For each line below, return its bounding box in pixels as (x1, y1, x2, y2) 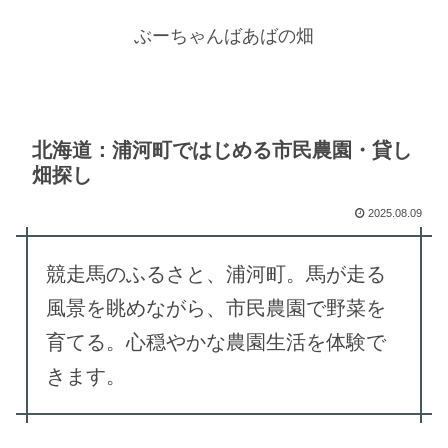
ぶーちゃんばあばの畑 (134, 26, 314, 46)
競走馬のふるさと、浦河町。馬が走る (46, 263, 386, 285)
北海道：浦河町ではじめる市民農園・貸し (32, 139, 412, 161)
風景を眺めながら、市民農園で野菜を (46, 297, 386, 319)
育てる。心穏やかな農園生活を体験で (46, 331, 386, 353)
